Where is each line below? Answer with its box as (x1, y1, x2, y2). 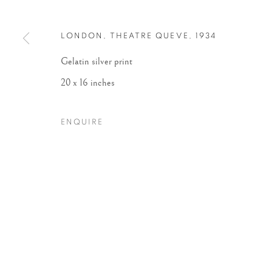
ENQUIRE (61, 118, 103, 126)
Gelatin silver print (61, 56, 132, 67)
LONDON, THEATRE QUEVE (61, 32, 189, 40)
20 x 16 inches (61, 77, 115, 89)
